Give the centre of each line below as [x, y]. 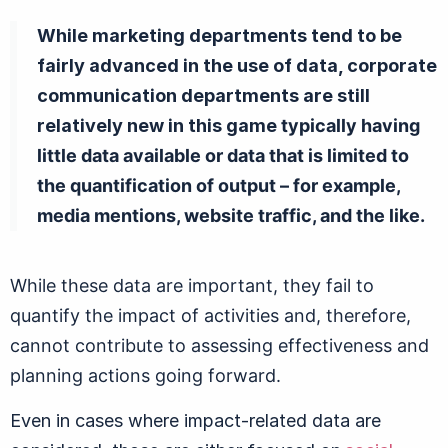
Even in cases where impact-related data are [195, 420]
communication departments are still [203, 95]
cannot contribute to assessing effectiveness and [219, 345]
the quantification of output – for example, [219, 185]
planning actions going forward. [145, 375]
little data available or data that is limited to [223, 155]
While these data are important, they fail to [192, 285]
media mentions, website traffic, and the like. [231, 215]
